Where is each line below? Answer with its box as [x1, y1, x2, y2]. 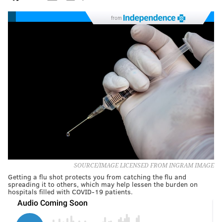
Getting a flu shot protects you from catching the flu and [8, 171, 186, 181]
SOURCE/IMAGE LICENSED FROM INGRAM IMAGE [74, 162, 214, 169]
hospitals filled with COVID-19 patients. [8, 186, 133, 196]
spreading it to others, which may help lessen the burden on [8, 179, 198, 189]
